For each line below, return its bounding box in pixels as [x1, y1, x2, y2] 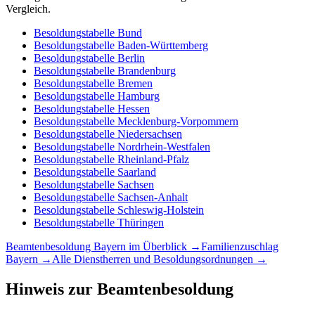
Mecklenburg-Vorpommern [117, 115, 238, 128]
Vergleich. [6, 3, 51, 15]
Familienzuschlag [201, 240, 278, 253]
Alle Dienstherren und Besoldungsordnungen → [52, 253, 267, 266]
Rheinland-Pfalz [117, 153, 189, 166]
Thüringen [117, 217, 164, 229]
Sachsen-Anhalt [117, 191, 188, 204]
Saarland [117, 166, 156, 179]
